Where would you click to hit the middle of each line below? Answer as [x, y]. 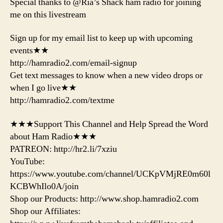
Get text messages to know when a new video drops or [106, 76]
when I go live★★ [43, 88]
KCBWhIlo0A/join [44, 186]
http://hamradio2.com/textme [62, 101]
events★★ [29, 51]
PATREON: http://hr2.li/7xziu [63, 149]
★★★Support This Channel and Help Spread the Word [109, 124]
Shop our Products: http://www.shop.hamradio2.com [104, 199]
